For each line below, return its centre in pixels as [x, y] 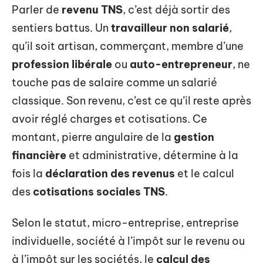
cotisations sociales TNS [99, 191]
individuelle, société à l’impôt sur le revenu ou [128, 241]
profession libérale [62, 64]
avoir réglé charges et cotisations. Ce [109, 119]
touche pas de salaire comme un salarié [114, 82]
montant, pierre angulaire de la [93, 137]
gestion [194, 137]
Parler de [37, 9]
